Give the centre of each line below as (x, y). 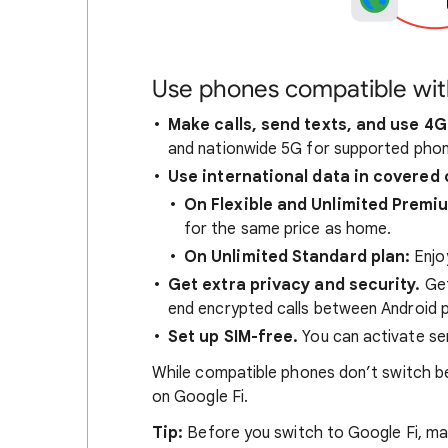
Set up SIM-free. (233, 336)
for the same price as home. (288, 228)
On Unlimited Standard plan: (297, 256)
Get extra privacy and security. (294, 284)
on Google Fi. (200, 396)
